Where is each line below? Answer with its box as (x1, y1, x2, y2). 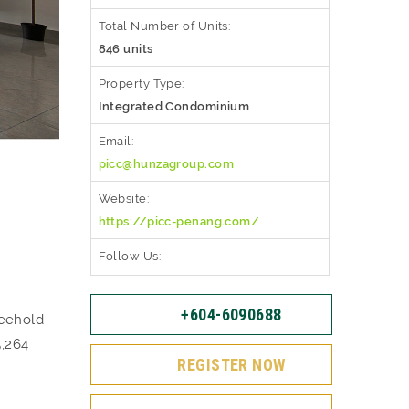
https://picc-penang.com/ (98, 215, 260, 228)
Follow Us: (98, 249, 161, 263)
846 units (98, 42, 153, 56)
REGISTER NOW (177, 355, 286, 374)
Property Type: (98, 77, 184, 90)
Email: (98, 134, 134, 148)
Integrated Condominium (98, 100, 250, 113)
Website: (98, 192, 150, 205)
